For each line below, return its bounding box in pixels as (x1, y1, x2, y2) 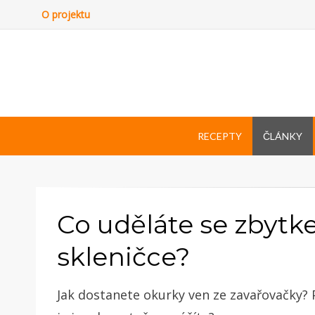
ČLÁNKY (262, 129, 302, 142)
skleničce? (57, 240, 190, 272)
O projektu (41, 8, 90, 21)
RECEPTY (197, 129, 242, 142)
